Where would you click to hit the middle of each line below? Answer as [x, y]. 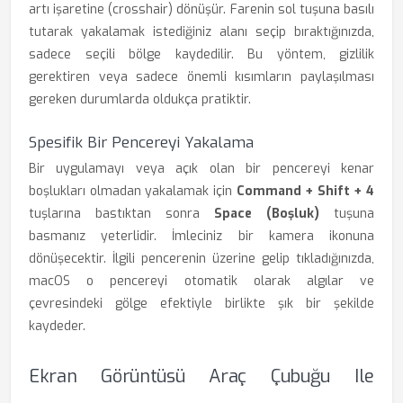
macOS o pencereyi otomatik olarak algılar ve [201, 281]
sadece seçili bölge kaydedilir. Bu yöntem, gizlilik [201, 54]
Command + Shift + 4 [305, 191]
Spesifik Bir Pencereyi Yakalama [141, 143]
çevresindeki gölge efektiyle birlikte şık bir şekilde [201, 304]
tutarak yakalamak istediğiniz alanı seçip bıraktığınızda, [201, 32]
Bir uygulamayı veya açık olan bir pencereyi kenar [201, 169]
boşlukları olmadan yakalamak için [133, 191]
